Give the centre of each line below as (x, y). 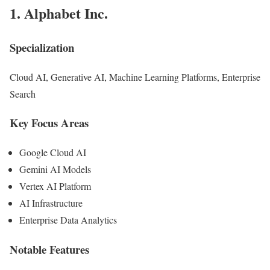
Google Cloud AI (53, 152)
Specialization (42, 48)
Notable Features (49, 249)
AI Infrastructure (51, 203)
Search (23, 93)
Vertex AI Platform (55, 186)
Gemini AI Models (55, 169)
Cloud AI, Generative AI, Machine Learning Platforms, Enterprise (135, 77)
